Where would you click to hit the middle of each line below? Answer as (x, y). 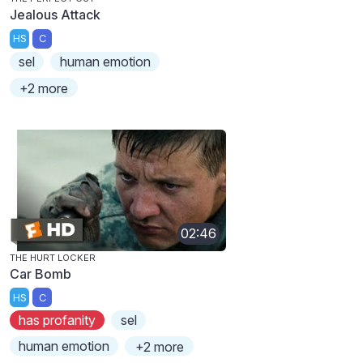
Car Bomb (41, 273)
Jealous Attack (55, 15)
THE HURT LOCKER (53, 257)
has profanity (58, 320)
